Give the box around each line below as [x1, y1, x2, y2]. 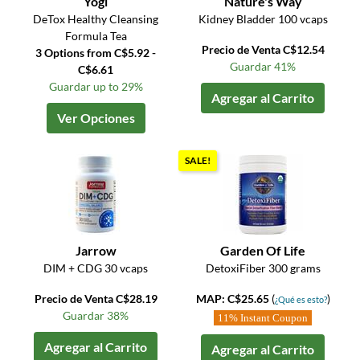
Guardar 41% [230, 59, 297, 74]
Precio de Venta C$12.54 [201, 43, 325, 57]
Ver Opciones [56, 110, 135, 126]
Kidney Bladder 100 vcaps [198, 12, 328, 27]
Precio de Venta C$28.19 [34, 292, 157, 306]
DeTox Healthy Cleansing [33, 12, 159, 27]
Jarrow [75, 243, 117, 259]
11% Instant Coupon [218, 312, 309, 325]
